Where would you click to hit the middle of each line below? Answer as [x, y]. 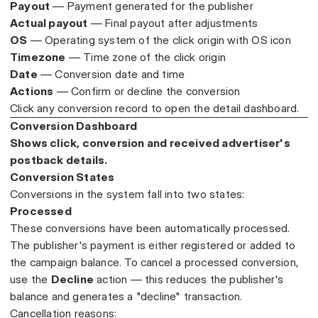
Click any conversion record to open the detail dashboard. [155, 109]
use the [31, 280]
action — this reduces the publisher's [189, 280]
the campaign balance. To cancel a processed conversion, [154, 263]
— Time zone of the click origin [146, 57]
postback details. [59, 160]
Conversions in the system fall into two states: [127, 194]
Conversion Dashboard [73, 126]
